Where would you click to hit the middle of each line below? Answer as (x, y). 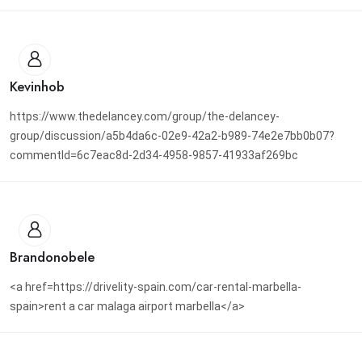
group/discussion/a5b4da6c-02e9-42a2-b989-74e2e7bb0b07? (172, 136)
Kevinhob (37, 87)
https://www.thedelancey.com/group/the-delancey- (145, 117)
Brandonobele (52, 257)
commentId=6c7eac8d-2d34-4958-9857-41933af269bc (154, 156)
